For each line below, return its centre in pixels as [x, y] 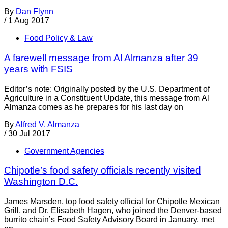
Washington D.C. [41, 182]
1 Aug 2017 [29, 21]
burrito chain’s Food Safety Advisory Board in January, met [109, 220]
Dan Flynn [35, 12]
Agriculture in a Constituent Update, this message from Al [107, 98]
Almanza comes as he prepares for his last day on [94, 107]
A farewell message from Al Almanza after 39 [101, 58]
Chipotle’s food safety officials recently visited [103, 170]
